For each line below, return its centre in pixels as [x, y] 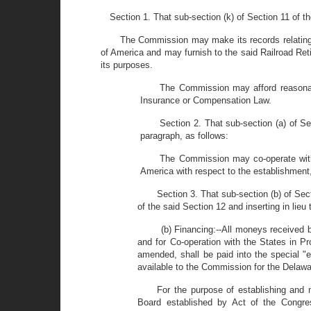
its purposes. [127, 65]
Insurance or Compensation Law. [206, 100]
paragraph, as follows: [185, 136]
